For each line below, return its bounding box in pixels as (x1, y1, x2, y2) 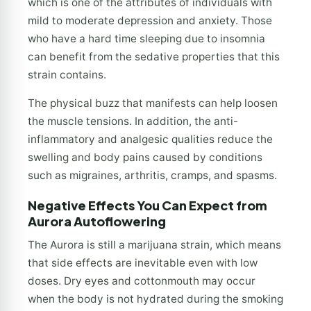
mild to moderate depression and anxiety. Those (28, 14, 272, 28)
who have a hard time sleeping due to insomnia (28, 32, 265, 46)
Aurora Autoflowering (28, 212, 168, 229)
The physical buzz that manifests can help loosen (28, 96, 278, 110)
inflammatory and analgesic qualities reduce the (28, 132, 273, 146)
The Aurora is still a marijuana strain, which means (28, 237, 281, 251)
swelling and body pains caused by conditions (28, 150, 262, 164)
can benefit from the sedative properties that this (28, 50, 280, 64)
